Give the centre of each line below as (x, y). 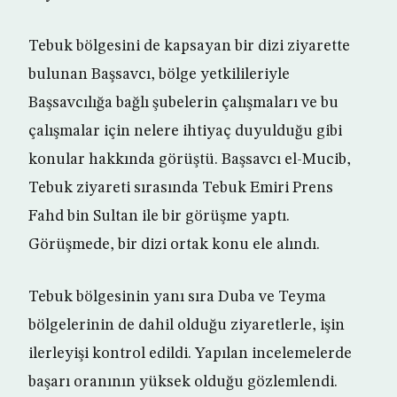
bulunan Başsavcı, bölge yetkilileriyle (159, 75)
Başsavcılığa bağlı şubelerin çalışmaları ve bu (183, 103)
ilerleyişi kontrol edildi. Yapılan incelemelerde (190, 354)
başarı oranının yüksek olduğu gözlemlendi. (183, 382)
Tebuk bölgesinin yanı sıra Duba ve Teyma (177, 297)
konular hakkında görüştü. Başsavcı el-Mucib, (190, 160)
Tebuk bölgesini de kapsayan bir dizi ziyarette (189, 47)
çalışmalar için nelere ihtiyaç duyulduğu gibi (185, 132)
